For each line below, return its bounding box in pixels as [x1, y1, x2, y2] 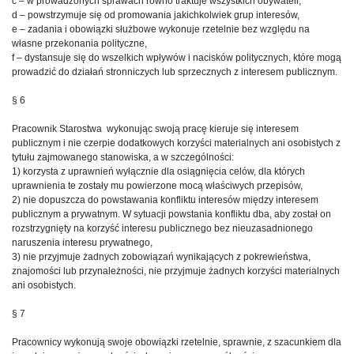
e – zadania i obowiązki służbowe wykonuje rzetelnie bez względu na [12, 23, 310, 35]
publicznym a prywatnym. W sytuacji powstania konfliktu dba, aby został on [12, 208, 331, 220]
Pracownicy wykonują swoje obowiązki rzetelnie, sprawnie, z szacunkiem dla [12, 336, 341, 348]
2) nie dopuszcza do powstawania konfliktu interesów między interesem [12, 194, 318, 205]
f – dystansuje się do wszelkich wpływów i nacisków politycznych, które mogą [12, 51, 341, 63]
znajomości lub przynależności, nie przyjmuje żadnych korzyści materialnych [12, 265, 340, 277]
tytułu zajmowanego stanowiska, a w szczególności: [12, 151, 234, 163]
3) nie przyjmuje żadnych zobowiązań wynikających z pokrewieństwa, [12, 250, 311, 262]
